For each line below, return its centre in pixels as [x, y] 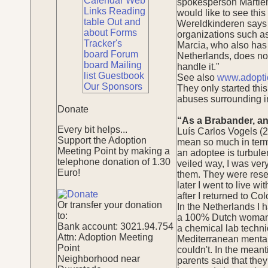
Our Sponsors [113, 86]
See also [197, 77]
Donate [73, 109]
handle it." [198, 66]
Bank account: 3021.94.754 [115, 226]
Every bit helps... [92, 129]
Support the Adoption [102, 140]
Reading [127, 11]
